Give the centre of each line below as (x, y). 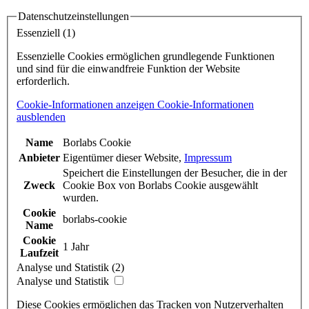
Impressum (208, 158)
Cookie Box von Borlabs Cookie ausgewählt (160, 186)
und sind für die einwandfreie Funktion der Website (128, 69)
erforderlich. (43, 81)
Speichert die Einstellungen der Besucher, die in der (175, 173)
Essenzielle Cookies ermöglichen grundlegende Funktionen (146, 57)
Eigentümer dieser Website (121, 158)
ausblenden (41, 117)
